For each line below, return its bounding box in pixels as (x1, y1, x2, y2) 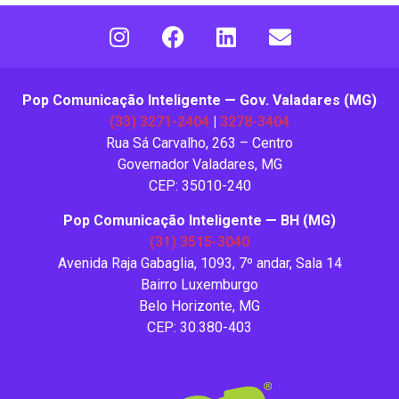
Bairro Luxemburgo (141, 275, 258, 293)
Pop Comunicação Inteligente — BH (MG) (63, 211, 336, 229)
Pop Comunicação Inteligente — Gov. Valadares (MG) (22, 92, 377, 110)
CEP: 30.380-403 (147, 318, 252, 336)
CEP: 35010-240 (148, 177, 251, 195)
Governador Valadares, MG (117, 156, 282, 174)
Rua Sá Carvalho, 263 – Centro (106, 134, 293, 152)
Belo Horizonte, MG (139, 297, 260, 314)
